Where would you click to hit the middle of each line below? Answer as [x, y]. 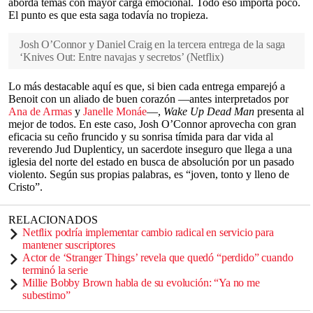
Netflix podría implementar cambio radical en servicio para [148, 232]
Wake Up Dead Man [209, 111]
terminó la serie [55, 270]
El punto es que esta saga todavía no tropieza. [108, 15]
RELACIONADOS [53, 220]
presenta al [279, 111]
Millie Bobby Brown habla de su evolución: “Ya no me [141, 283]
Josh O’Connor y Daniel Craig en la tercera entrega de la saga [153, 44]
